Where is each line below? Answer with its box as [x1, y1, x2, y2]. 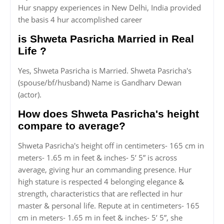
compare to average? [18, 120, 125, 132]
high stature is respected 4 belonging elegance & [18, 176, 184, 187]
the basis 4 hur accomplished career [18, 14, 142, 25]
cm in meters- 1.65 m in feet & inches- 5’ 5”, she [18, 212, 182, 223]
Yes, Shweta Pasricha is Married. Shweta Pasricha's [18, 65, 191, 76]
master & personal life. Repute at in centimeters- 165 [18, 200, 199, 211]
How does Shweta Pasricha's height [18, 108, 199, 120]
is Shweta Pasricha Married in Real [18, 33, 194, 45]
